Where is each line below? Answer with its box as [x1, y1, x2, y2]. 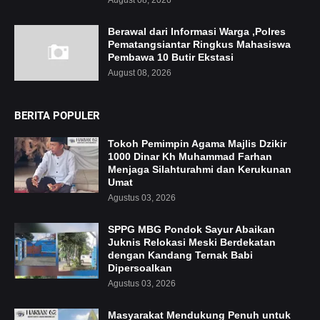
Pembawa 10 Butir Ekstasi [108, 51, 234, 63]
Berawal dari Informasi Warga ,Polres [108, 26, 286, 37]
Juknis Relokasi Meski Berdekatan [108, 236, 276, 248]
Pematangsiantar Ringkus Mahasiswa [108, 39, 291, 50]
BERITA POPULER [14, 109, 100, 122]
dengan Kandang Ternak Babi [108, 249, 253, 261]
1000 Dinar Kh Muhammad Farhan [108, 151, 272, 162]
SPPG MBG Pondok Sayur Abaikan [108, 224, 275, 235]
